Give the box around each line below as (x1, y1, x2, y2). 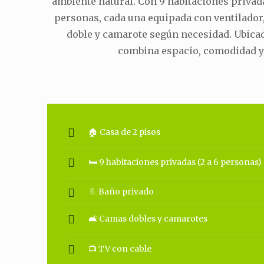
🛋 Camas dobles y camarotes (88, 213, 208, 224)
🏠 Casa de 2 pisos (88, 127, 161, 137)
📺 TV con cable (88, 243, 152, 254)
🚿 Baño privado (88, 186, 154, 197)
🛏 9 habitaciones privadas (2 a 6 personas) (88, 157, 262, 167)
